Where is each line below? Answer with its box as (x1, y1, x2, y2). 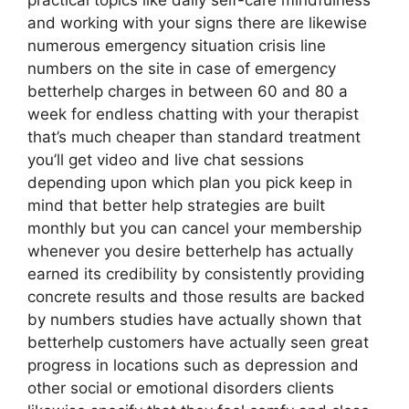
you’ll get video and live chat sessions (27, 151, 304, 169)
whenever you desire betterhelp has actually (27, 242, 353, 260)
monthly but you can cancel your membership (27, 219, 362, 237)
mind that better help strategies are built (27, 196, 325, 215)
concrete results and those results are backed (27, 288, 365, 306)
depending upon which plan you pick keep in (27, 173, 352, 192)
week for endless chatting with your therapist (27, 105, 359, 123)
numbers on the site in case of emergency (27, 59, 336, 78)
